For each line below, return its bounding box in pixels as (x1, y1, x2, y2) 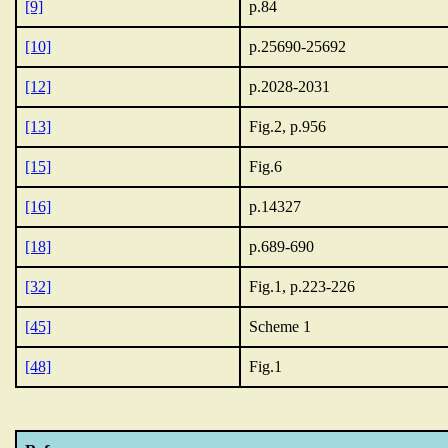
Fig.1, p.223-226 (249, 278, 355, 295)
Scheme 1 (249, 318, 311, 335)
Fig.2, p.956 (249, 118, 326, 135)
